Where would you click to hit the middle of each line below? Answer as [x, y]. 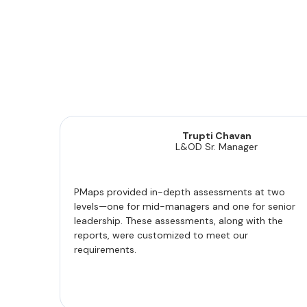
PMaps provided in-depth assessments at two [180, 192]
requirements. [105, 249]
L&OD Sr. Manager [217, 147]
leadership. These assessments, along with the [179, 221]
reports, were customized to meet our [161, 235]
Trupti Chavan [217, 136]
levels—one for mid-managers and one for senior [185, 206]
